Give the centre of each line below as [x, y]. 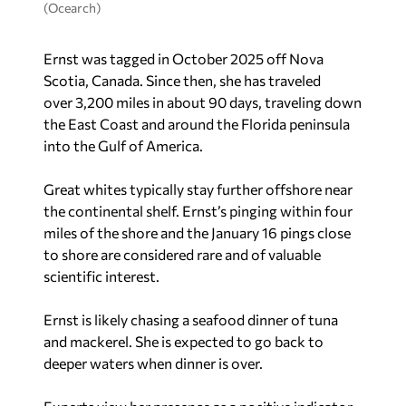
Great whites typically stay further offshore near [198, 189]
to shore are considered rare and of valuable [182, 254]
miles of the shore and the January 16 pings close [197, 232]
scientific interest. [101, 276]
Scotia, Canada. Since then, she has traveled [182, 80]
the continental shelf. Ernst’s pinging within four [198, 211]
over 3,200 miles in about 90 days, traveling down [203, 102]
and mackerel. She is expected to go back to [184, 341]
